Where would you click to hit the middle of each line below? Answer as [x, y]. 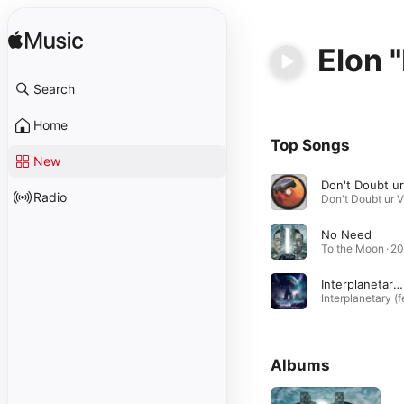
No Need [346, 234]
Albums [300, 365]
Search [54, 89]
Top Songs [310, 145]
